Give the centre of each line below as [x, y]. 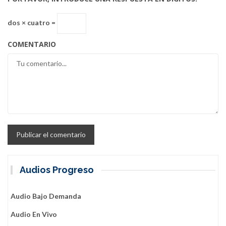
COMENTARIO [32, 44]
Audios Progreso [57, 170]
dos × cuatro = [32, 23]
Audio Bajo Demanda [46, 196]
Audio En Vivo [34, 214]
